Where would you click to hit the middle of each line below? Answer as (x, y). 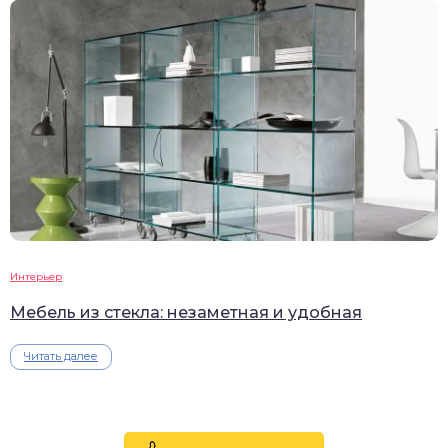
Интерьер (36, 276)
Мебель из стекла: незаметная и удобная (186, 312)
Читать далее (61, 355)
